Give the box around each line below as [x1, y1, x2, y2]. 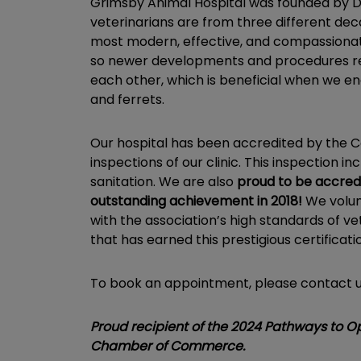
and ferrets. [90, 90, 164, 109]
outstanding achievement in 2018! [90, 192, 302, 210]
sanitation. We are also [90, 172, 234, 191]
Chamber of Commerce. [90, 337, 245, 355]
